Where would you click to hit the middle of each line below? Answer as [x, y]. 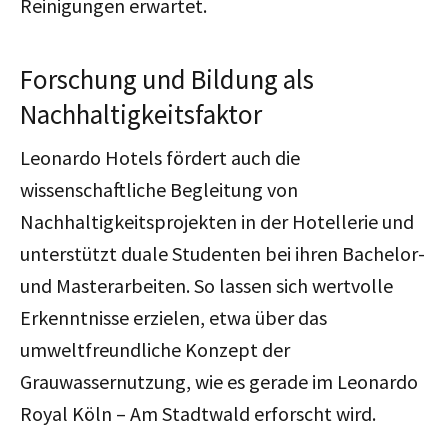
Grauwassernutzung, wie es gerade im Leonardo [219, 381]
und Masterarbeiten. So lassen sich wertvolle [206, 285]
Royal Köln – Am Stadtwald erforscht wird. [198, 413]
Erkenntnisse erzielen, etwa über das [173, 317]
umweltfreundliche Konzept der [155, 349]
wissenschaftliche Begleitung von [159, 189]
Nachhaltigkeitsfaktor [141, 113]
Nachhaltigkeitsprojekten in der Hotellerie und [217, 221]
